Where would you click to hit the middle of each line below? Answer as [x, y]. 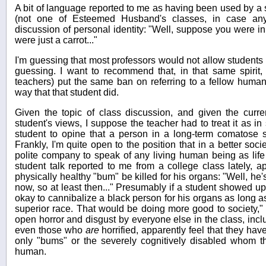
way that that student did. [67, 93]
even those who [50, 230]
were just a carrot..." [56, 40]
